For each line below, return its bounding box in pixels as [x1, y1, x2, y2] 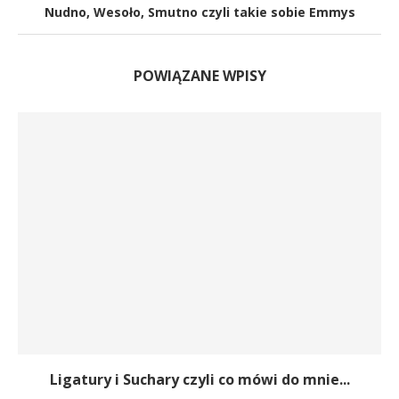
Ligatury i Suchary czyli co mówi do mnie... [49, 370, 350, 389]
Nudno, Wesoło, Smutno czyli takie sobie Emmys [44, 4, 355, 20]
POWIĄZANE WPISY [133, 66, 266, 85]
